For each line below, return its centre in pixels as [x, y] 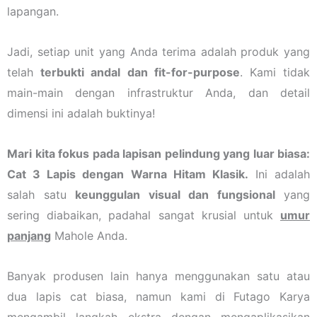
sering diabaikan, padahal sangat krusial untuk [144, 215]
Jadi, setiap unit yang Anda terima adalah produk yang [158, 51]
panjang [29, 235]
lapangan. [33, 11]
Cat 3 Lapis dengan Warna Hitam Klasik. [128, 174]
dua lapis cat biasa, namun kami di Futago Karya [158, 296]
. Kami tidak [275, 72]
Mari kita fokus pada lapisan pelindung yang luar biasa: [158, 153]
